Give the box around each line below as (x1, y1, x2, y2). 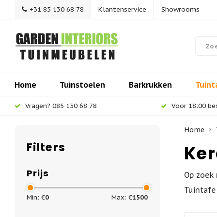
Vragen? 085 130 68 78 (25, 101, 97, 110)
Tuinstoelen (60, 79, 106, 90)
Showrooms (161, 5, 200, 14)
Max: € (111, 193, 132, 201)
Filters (27, 139, 65, 155)
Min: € (27, 193, 45, 201)
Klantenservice (98, 5, 146, 14)
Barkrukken (128, 79, 172, 90)
